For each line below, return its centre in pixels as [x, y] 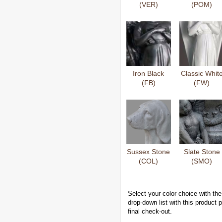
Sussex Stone [149, 152]
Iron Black [149, 73]
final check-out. [150, 211]
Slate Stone [202, 152]
